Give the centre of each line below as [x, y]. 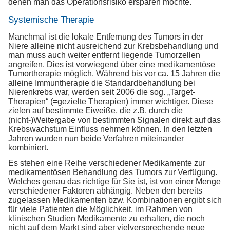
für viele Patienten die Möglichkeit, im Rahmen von [100, 209]
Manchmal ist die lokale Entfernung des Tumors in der [106, 36]
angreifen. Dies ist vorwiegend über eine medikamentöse [112, 64]
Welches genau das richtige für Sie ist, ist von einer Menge [114, 181]
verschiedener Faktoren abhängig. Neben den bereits [105, 190]
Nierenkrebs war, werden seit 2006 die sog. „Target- [102, 92]
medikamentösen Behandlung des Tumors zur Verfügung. [113, 172]
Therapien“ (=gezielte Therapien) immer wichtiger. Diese [111, 101]
